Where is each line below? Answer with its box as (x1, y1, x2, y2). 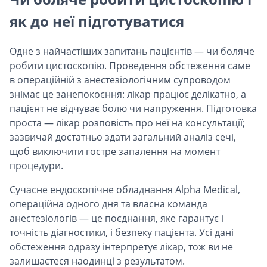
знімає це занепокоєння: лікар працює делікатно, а (10, 88, 246, 101)
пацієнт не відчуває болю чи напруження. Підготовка (10, 102, 257, 116)
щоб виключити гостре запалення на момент (10, 145, 220, 159)
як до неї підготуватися (10, 11, 184, 32)
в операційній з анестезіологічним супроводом (10, 73, 231, 87)
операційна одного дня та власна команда (10, 197, 207, 211)
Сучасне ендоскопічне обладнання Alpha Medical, (10, 183, 240, 197)
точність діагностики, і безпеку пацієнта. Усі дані (10, 226, 234, 240)
